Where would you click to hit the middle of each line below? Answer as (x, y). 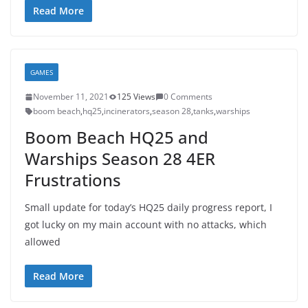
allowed (43, 242)
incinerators (127, 111)
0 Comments (188, 97)
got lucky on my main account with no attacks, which (146, 224)
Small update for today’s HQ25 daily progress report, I (148, 207)
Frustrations (73, 180)
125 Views (136, 97)
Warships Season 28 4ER (120, 158)
